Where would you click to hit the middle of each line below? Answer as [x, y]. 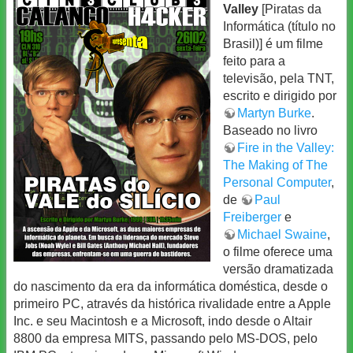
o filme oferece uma [278, 252]
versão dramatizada [278, 269]
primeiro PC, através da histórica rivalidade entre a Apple [172, 304]
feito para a [254, 61]
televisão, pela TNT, [279, 79]
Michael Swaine [282, 235]
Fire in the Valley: [286, 148]
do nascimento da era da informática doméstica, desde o [171, 287]
